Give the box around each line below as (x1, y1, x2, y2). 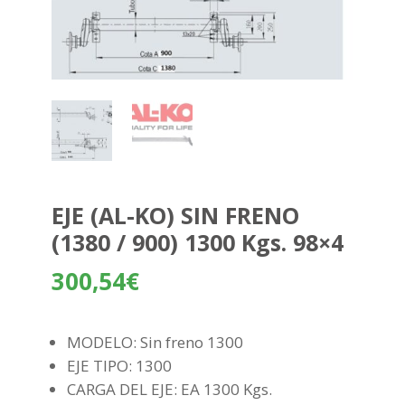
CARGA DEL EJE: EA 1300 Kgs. (66, 378, 276, 400)
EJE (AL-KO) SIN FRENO (51, 199, 299, 231)
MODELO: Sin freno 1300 (66, 331, 243, 353)
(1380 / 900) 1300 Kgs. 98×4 (51, 226, 344, 258)
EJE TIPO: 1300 (66, 354, 172, 376)
